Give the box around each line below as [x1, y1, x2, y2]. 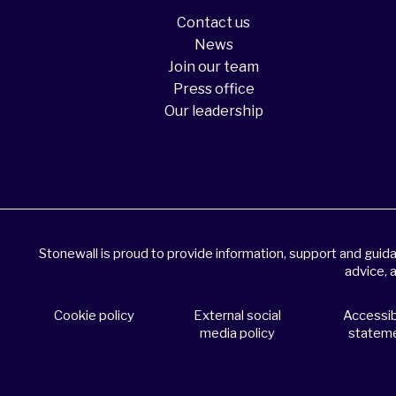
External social [194, 307, 282, 324]
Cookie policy [53, 307, 134, 324]
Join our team [168, 57, 259, 75]
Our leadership [164, 102, 263, 119]
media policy [200, 324, 276, 341]
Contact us [177, 13, 250, 31]
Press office [172, 80, 255, 97]
